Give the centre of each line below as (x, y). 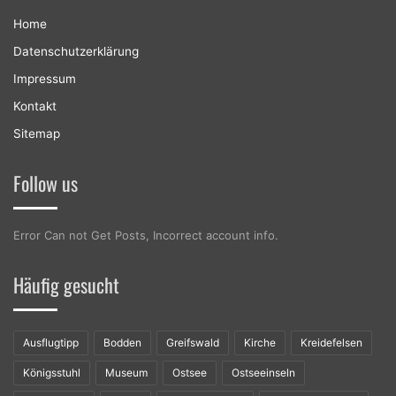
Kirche (260, 343)
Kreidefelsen (331, 343)
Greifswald (193, 343)
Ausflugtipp (51, 343)
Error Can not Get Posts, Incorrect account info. (146, 236)
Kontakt (35, 107)
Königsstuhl (52, 373)
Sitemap (37, 134)
